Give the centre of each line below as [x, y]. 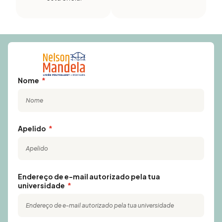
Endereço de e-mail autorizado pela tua [89, 176]
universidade [42, 185]
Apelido [32, 128]
